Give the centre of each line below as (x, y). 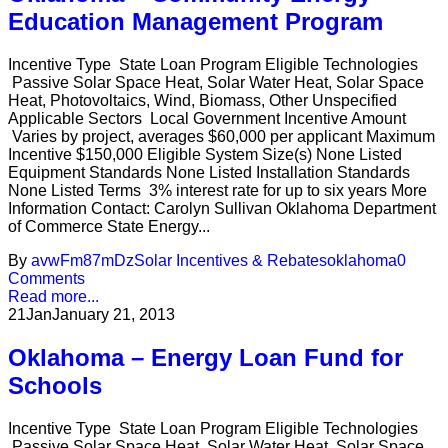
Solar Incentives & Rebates (230, 261)
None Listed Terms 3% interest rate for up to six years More (217, 191)
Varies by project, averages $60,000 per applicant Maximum (221, 137)
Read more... (53, 297)
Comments (46, 279)
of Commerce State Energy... (109, 227)
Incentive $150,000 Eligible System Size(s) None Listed (205, 155)
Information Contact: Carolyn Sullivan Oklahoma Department (222, 209)
